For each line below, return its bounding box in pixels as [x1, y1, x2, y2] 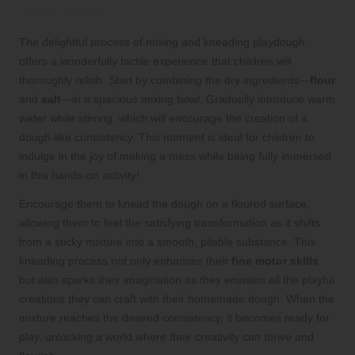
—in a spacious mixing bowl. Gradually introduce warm [61, 92, 335, 105]
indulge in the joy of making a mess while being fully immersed [19, 149, 331, 162]
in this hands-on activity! [19, 168, 139, 181]
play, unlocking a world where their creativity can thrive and [19, 330, 314, 343]
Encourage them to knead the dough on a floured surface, [19, 197, 310, 210]
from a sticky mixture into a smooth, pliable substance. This [19, 235, 315, 248]
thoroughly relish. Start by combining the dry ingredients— [19, 73, 310, 86]
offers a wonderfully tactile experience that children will [19, 54, 292, 67]
